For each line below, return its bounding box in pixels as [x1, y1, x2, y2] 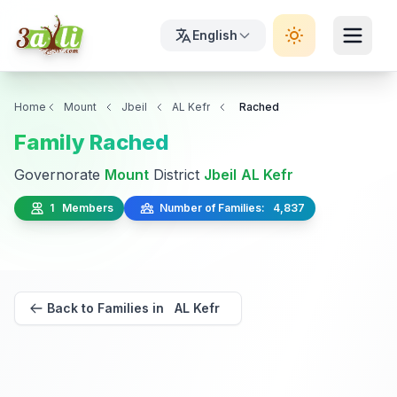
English [192, 27, 237, 43]
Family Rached [14, 129, 169, 155]
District [149, 166, 204, 183]
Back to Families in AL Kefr [47, 300, 220, 315]
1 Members [44, 201, 113, 214]
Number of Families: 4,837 [154, 201, 305, 214]
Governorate [14, 166, 105, 183]
